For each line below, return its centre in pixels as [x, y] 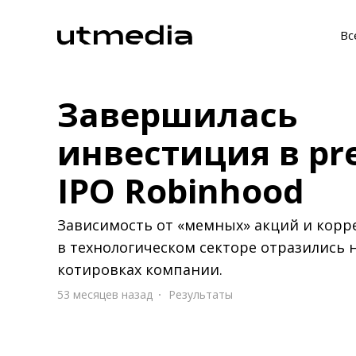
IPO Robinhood [181, 190]
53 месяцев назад [105, 294]
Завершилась [177, 114]
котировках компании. [140, 269]
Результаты [201, 294]
